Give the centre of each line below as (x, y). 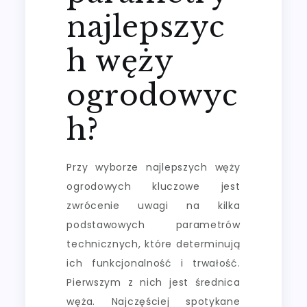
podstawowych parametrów (153, 224)
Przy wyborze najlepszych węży (153, 167)
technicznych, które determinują (153, 244)
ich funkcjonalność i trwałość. (153, 263)
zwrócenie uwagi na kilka (153, 205)
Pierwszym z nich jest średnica (153, 282)
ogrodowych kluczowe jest (153, 186)
